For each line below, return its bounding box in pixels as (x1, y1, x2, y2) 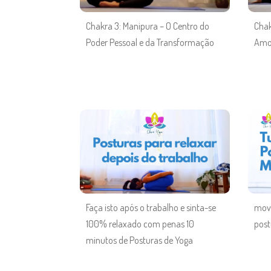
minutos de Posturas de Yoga (86, 234, 193, 247)
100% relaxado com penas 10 (86, 218, 194, 230)
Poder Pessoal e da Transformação (86, 36, 214, 48)
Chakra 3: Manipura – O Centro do (86, 19, 209, 32)
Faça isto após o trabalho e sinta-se (86, 201, 216, 214)
